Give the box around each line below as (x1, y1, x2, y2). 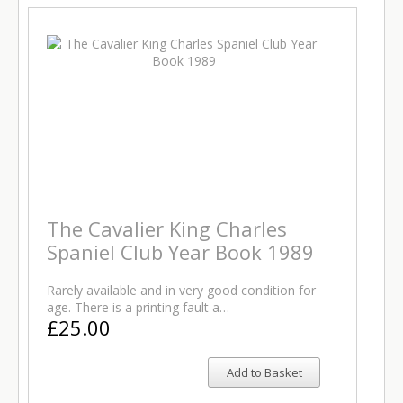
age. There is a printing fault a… (47, 299, 229, 316)
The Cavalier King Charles (47, 215, 287, 242)
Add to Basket (226, 364, 302, 381)
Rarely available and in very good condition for (47, 282, 316, 299)
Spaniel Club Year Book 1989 (47, 238, 314, 265)
